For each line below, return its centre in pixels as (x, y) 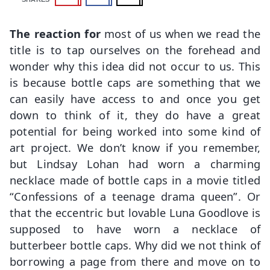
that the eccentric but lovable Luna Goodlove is (135, 213)
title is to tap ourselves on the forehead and (135, 50)
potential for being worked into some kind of (135, 131)
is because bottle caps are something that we (135, 83)
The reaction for (55, 34)
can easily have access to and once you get (135, 99)
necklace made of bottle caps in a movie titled (135, 180)
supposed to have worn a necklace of (135, 229)
